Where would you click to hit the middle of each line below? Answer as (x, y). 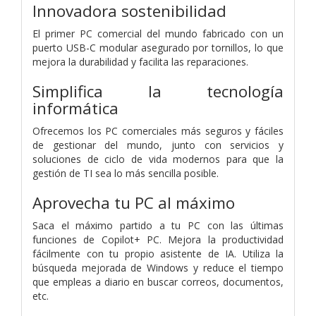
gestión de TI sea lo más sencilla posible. (126, 173)
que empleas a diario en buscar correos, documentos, (158, 281)
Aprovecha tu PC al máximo (134, 202)
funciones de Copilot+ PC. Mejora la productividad (158, 239)
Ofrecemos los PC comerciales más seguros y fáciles (158, 130)
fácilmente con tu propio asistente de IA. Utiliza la (158, 253)
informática (75, 108)
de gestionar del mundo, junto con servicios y (158, 145)
